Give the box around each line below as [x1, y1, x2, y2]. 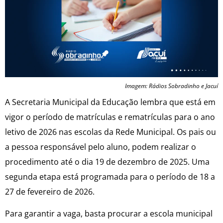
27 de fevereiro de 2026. [5, 186, 95, 197]
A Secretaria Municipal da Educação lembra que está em [5, 96, 216, 108]
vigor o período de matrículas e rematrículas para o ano [5, 111, 215, 122]
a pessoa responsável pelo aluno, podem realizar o [5, 141, 196, 152]
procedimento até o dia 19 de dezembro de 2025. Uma [5, 156, 210, 167]
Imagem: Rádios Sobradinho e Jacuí [125, 81, 218, 90]
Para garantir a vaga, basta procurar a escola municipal [5, 208, 213, 220]
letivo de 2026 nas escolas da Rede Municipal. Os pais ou [5, 126, 216, 137]
